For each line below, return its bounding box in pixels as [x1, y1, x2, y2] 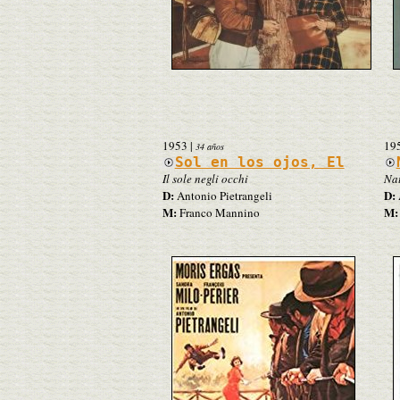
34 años [195, 139, 224, 153]
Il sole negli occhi [162, 170, 248, 187]
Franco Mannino [176, 204, 260, 221]
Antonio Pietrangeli [173, 187, 272, 204]
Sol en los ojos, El [174, 153, 345, 171]
